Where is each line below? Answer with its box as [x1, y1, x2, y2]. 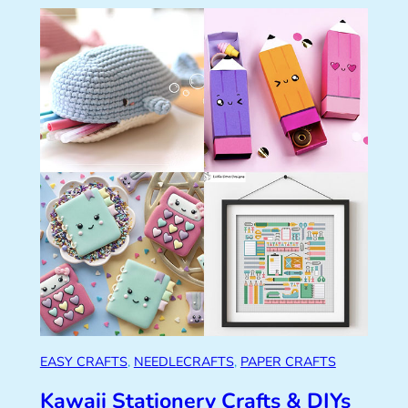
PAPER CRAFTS [240, 352, 336, 372]
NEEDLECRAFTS [133, 352, 234, 372]
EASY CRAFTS [39, 352, 127, 372]
